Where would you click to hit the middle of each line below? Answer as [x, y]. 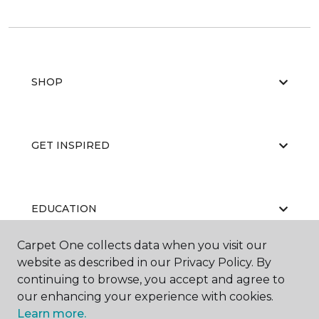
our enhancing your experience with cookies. [145, 297]
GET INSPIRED [70, 146]
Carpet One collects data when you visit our [142, 245]
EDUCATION [64, 209]
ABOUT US [59, 272]
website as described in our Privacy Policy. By [144, 262]
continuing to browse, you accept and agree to [151, 279]
